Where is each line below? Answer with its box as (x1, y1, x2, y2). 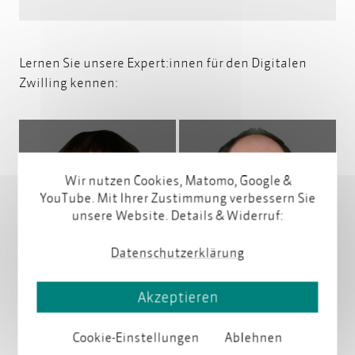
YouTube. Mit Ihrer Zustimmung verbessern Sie (40, 188, 315, 205)
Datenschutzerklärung (110, 243, 245, 261)
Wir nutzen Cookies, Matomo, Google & (64, 170, 291, 188)
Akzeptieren (137, 288, 218, 307)
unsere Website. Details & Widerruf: (71, 205, 284, 223)
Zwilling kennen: (19, 74, 118, 91)
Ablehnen (224, 328, 283, 345)
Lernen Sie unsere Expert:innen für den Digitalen (19, 54, 307, 71)
